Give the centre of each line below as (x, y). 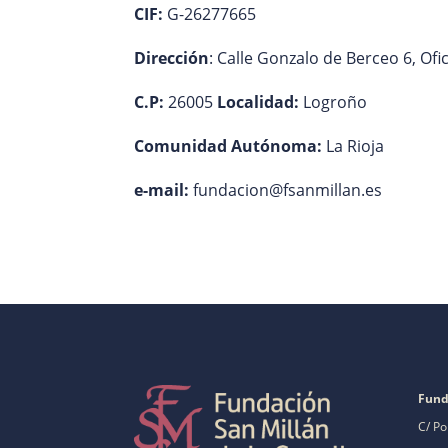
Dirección (172, 57)
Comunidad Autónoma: (228, 145)
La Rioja (353, 145)
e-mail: (162, 189)
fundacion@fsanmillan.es (286, 189)
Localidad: (258, 101)
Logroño (333, 101)
